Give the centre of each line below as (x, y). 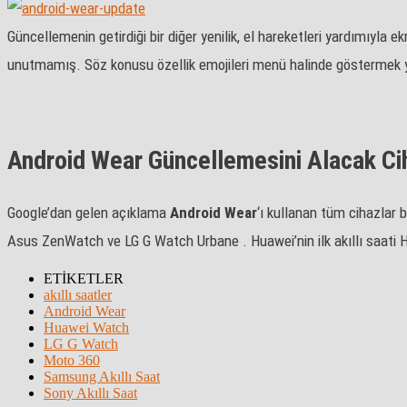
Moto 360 (72, 361)
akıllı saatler (78, 295)
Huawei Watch (86, 328)
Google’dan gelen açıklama (89, 213)
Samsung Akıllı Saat (102, 377)
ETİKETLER (84, 279)
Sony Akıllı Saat (90, 393)
